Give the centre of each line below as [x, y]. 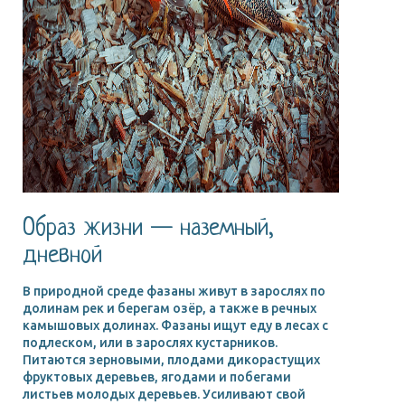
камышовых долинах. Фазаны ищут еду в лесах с [175, 325]
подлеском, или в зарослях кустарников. [150, 342]
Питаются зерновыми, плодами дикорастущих [171, 359]
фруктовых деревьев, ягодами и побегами [157, 377]
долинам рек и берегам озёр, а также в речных [170, 308]
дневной [62, 255]
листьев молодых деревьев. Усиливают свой [164, 394]
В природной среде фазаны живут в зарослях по [174, 291]
